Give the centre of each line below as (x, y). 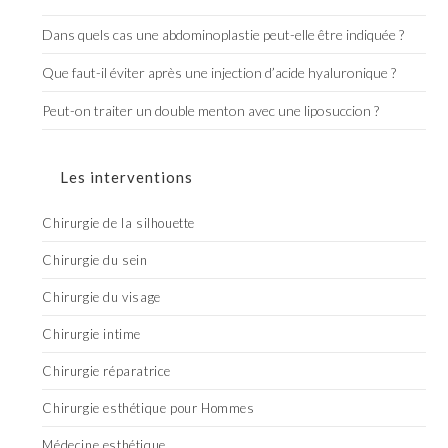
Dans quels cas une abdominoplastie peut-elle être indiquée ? (223, 34)
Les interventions (127, 176)
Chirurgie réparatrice (107, 370)
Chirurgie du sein (95, 259)
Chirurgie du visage (101, 296)
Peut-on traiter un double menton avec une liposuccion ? (211, 110)
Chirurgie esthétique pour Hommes (148, 407)
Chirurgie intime (92, 333)
